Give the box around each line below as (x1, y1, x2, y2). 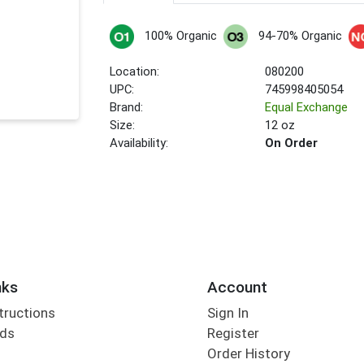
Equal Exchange (265, 100, 349, 115)
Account (206, 277, 267, 297)
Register (206, 325, 259, 342)
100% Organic (144, 28, 217, 44)
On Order (265, 136, 318, 151)
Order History (206, 345, 290, 362)
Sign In (206, 305, 249, 322)
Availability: (110, 136, 169, 151)
